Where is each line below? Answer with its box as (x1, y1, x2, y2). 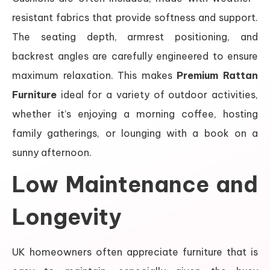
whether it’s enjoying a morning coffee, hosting (12, 107, 258, 120)
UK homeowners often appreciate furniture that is (12, 245, 258, 258)
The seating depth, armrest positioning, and (12, 30, 258, 43)
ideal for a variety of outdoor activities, (57, 88, 258, 101)
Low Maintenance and (12, 170, 258, 198)
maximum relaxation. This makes (12, 69, 177, 81)
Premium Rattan (177, 69, 259, 81)
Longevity (12, 202, 121, 231)
